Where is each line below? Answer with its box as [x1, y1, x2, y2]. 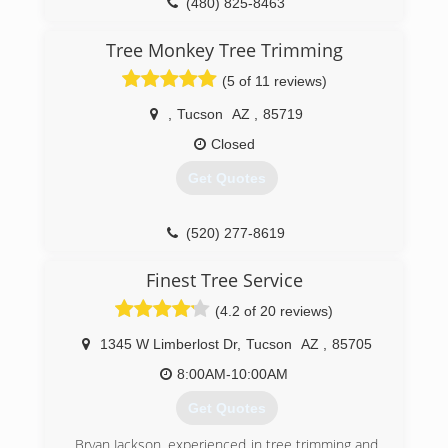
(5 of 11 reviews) [221, 73, 327, 89]
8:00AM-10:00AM [177, 366, 288, 382]
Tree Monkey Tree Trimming [105, 38, 343, 62]
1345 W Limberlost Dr [99, 336, 237, 352]
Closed [210, 136, 255, 152]
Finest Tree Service [145, 268, 303, 292]
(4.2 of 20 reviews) [215, 303, 333, 319]
